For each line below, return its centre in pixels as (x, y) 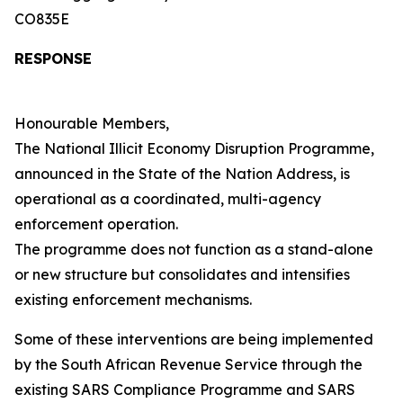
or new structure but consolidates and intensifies (182, 274)
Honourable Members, (92, 123)
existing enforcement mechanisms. (133, 300)
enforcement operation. (98, 224)
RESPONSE (53, 58)
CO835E (42, 19)
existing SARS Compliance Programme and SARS (185, 390)
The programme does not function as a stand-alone (194, 249)
